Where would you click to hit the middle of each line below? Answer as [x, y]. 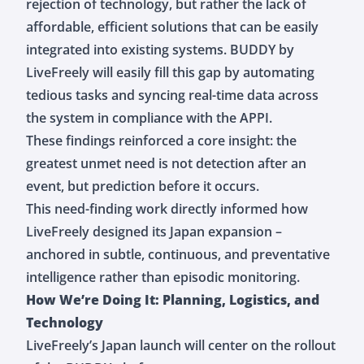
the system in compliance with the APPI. [149, 117]
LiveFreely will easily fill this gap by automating [170, 72]
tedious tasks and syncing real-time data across [172, 95]
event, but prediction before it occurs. [143, 186]
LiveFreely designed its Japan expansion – [154, 231]
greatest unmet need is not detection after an [166, 163]
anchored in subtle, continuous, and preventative [178, 254]
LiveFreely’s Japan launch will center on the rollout [181, 345]
